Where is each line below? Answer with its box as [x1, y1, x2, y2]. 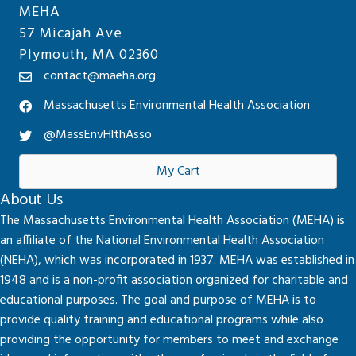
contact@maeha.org [44, 66, 156, 87]
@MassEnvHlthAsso [44, 125, 152, 145]
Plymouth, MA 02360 [19, 44, 160, 67]
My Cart [156, 161, 200, 182]
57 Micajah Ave [19, 22, 122, 45]
